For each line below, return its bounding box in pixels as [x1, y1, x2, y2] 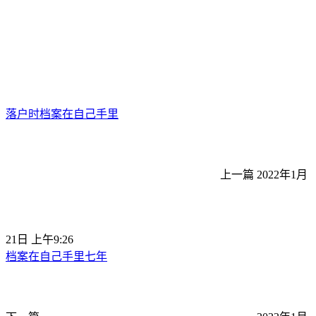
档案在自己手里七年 [6, 250, 107, 263]
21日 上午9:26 [6, 233, 73, 246]
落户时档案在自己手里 [6, 108, 119, 121]
